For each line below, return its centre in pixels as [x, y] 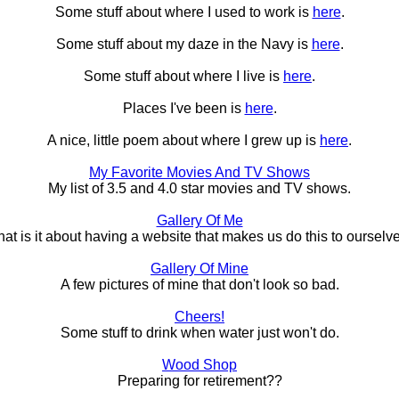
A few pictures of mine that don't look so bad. [199, 285]
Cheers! [199, 317]
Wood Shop [199, 365]
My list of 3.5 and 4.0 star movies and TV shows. [199, 189]
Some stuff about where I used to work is [183, 12]
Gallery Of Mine [199, 269]
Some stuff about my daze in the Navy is [183, 45]
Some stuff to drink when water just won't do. [199, 333]
